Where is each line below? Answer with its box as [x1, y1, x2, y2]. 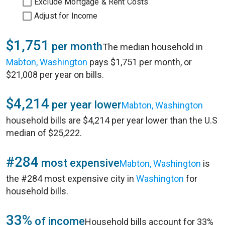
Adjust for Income [34, 11, 98, 21]
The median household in [102, 42, 203, 52]
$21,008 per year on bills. [6, 69, 104, 80]
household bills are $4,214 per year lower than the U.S [6, 115, 217, 126]
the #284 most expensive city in [6, 173, 136, 184]
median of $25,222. [6, 128, 82, 138]
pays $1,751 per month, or [87, 57, 192, 67]
